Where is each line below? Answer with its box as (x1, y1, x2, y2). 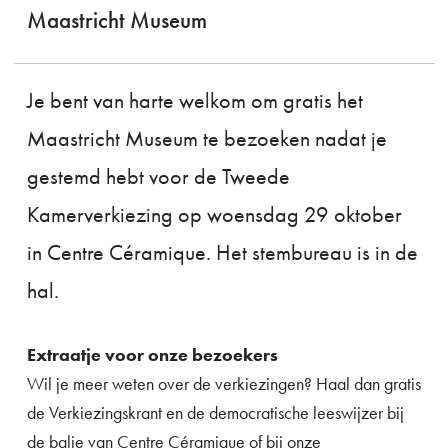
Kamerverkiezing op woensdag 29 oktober (27, 199, 402, 229)
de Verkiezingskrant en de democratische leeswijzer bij (27, 400, 404, 424)
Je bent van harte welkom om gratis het (27, 85, 363, 115)
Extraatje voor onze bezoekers (27, 342, 278, 366)
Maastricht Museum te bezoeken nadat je (27, 123, 387, 153)
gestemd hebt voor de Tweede (27, 161, 290, 191)
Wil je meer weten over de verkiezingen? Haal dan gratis (27, 371, 421, 395)
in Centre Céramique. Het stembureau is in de (27, 237, 418, 267)
